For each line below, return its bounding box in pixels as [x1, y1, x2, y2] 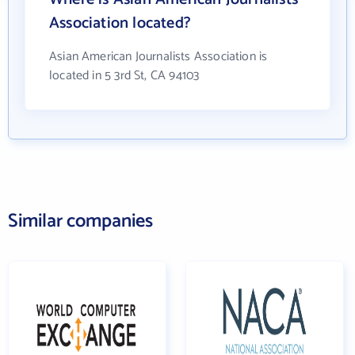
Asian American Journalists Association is [49, 45, 268, 67]
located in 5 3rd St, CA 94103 [49, 64, 200, 86]
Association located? [49, 10, 191, 36]
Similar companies [8, 205, 153, 237]
